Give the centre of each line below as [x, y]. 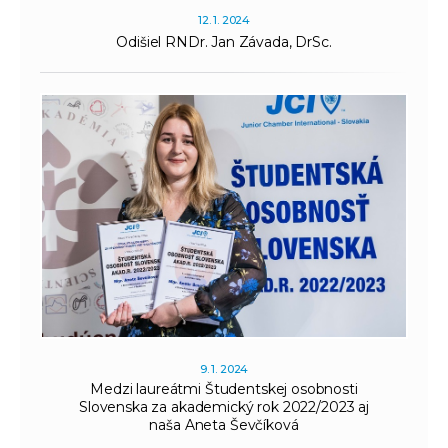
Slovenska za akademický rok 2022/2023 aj [223, 407]
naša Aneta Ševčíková [224, 425]
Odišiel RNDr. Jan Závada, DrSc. [224, 41]
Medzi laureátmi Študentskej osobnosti [224, 389]
